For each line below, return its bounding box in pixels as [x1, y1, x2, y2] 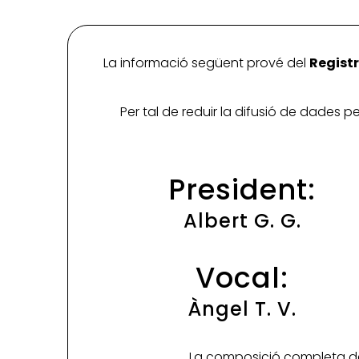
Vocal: [196, 258, 289, 298]
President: [168, 170, 317, 210]
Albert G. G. [183, 208, 301, 235]
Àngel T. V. [188, 296, 297, 323]
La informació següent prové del [103, 54, 309, 73]
